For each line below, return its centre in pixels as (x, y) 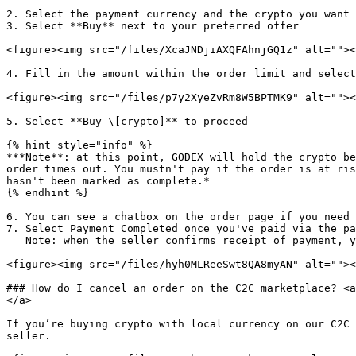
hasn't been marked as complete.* (108, 181)
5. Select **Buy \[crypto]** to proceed (127, 121)
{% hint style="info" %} (79, 145)
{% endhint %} (48, 193)
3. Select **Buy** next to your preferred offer (153, 26)
